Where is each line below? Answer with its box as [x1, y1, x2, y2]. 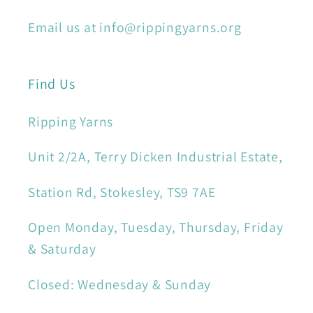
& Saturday [28, 240, 96, 259]
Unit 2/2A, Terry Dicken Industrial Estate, [28, 147, 283, 166]
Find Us [28, 74, 75, 93]
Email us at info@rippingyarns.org [28, 17, 242, 36]
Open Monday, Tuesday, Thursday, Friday [28, 218, 284, 237]
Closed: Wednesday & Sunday [28, 275, 212, 293]
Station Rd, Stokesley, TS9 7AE [28, 182, 216, 201]
